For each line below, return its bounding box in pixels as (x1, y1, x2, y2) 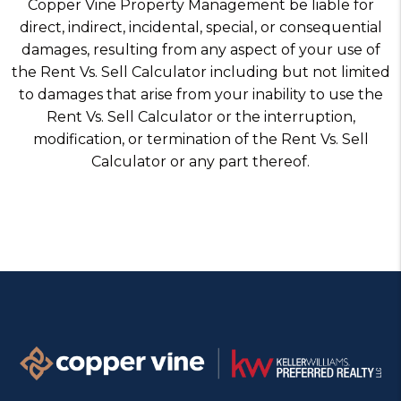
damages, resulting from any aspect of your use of (21, 41, 380, 58)
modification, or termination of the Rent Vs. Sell (32, 131, 369, 148)
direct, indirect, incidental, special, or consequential (19, 19, 382, 36)
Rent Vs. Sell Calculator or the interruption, (46, 108, 355, 125)
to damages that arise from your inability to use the (18, 86, 383, 103)
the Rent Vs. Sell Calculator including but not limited (11, 64, 390, 81)
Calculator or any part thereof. (91, 153, 310, 170)
